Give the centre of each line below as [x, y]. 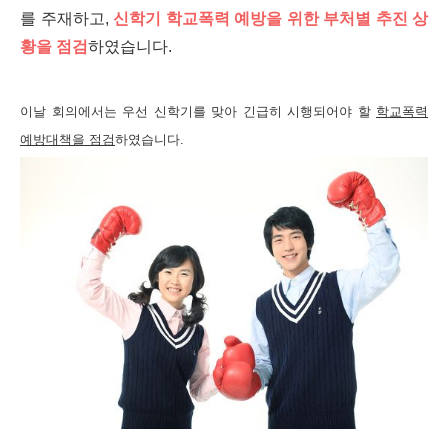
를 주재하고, [66, 18]
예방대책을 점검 [67, 139]
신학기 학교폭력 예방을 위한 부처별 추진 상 [270, 18]
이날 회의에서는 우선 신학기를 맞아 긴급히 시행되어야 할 [198, 111]
